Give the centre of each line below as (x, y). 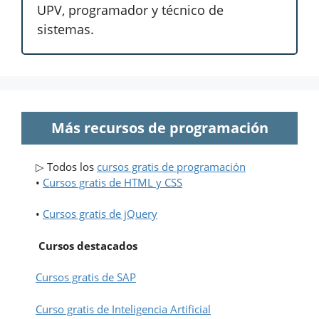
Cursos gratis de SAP (86, 277)
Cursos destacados (87, 245)
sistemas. (66, 29)
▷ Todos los (66, 166)
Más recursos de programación (159, 127)
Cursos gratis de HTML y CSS (113, 182)
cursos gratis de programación (171, 166)
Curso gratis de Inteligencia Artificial (123, 309)
